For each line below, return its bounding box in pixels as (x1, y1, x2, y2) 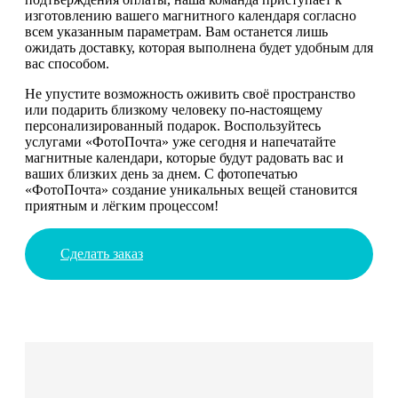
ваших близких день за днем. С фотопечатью (25, 165, 298, 181)
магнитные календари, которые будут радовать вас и (25, 149, 344, 165)
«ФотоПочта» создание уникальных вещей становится (25, 181, 357, 197)
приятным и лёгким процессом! (25, 197, 219, 213)
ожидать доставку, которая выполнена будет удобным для (25, 39, 373, 55)
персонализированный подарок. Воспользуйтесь (25, 117, 321, 133)
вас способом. (25, 55, 109, 71)
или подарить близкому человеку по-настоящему (25, 101, 322, 117)
